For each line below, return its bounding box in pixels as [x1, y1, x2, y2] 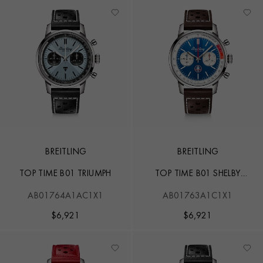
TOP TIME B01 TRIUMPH [19, 170, 112, 178]
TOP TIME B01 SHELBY [154, 170, 241, 178]
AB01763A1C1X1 [163, 192, 233, 200]
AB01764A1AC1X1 [27, 192, 103, 200]
